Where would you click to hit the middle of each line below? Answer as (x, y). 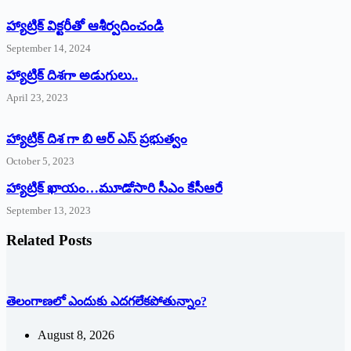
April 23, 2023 (37, 98)
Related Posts (49, 241)
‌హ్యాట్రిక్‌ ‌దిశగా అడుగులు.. (72, 76)
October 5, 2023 (40, 161)
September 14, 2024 (49, 49)
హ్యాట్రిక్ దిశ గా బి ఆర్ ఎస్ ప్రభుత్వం (97, 139)
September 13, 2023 (49, 211)
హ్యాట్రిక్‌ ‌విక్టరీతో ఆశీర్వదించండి (85, 27)
